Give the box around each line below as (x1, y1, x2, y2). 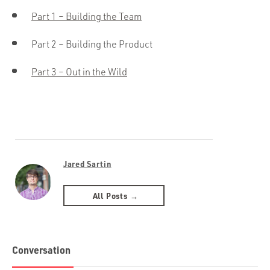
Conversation (12, 243, 71, 256)
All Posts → (92, 190, 139, 201)
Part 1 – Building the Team (31, 10, 142, 22)
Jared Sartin (63, 159, 111, 169)
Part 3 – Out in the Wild (31, 66, 127, 78)
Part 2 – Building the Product (31, 38, 152, 50)
